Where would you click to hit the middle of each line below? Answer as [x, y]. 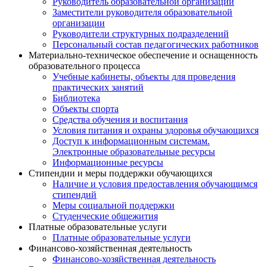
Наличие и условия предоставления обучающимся [155, 184]
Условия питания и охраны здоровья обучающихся [156, 131]
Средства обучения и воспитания [120, 120]
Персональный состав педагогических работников [156, 45]
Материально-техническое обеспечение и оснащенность [143, 55]
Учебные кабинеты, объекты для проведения [144, 77]
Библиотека [76, 98]
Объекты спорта [86, 109]
